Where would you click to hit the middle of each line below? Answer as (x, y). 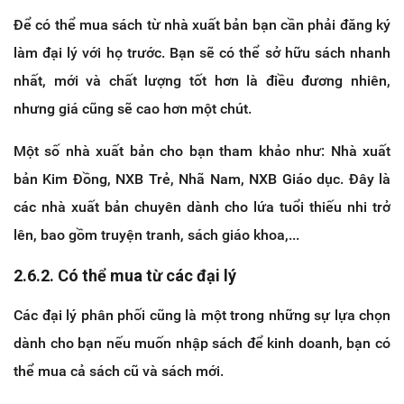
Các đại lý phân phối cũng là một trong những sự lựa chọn (202, 316)
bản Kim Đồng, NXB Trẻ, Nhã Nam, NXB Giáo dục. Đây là (202, 179)
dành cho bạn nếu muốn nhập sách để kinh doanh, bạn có (202, 344)
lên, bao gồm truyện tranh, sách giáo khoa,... (156, 235)
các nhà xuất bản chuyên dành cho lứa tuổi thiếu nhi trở (202, 207)
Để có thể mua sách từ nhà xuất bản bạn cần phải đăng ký (202, 25)
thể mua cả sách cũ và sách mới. (119, 372)
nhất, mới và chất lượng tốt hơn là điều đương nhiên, (202, 81)
